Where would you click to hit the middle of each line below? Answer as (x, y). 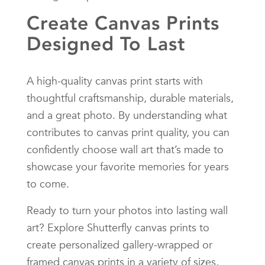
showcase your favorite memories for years (128, 166)
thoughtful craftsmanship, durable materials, (130, 98)
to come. (48, 183)
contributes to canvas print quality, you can (128, 132)
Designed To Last (106, 43)
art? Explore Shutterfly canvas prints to (118, 227)
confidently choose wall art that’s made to (125, 149)
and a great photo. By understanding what (127, 115)
